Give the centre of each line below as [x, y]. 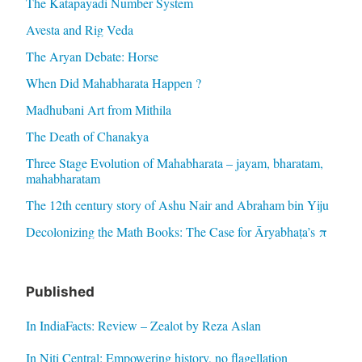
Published [60, 292]
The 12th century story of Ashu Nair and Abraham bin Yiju [177, 205]
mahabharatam [63, 179]
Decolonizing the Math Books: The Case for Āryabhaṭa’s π [176, 232]
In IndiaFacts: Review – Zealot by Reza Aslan [143, 326]
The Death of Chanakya [87, 137]
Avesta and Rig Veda [79, 30]
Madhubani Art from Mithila [98, 110]
